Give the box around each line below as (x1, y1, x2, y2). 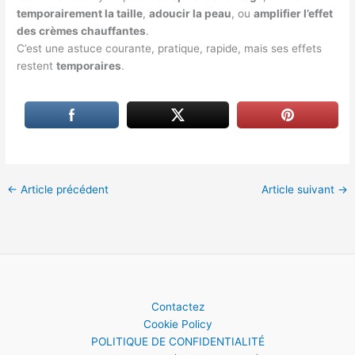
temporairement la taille (17, 6, 143, 20)
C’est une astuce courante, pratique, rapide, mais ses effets (17, 41, 323, 55)
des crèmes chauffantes (17, 24, 147, 37)
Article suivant (261, 182, 338, 196)
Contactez (151, 300, 204, 313)
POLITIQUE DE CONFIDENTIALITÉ (90, 335, 265, 348)
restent (17, 59, 57, 72)
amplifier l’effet (254, 6, 334, 20)
